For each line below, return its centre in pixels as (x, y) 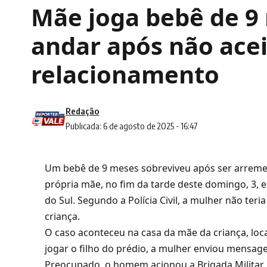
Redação (83, 111)
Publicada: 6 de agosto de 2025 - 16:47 (132, 126)
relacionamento (125, 74)
